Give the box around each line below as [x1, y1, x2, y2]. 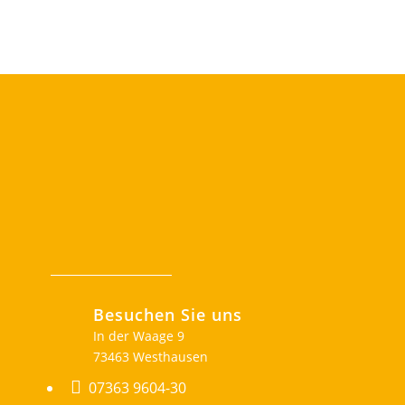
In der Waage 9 [92, 327, 184, 345]
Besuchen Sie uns [92, 304, 242, 326]
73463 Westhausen [92, 348, 208, 366]
